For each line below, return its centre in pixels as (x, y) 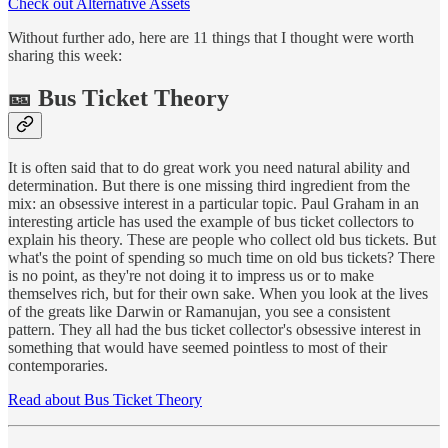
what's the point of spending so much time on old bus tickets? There (221, 257)
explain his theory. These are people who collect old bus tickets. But (222, 239)
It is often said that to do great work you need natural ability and (209, 167)
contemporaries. (58, 365)
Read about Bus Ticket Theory (105, 399)
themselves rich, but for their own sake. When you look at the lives (218, 293)
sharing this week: (65, 56)
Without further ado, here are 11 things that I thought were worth (211, 38)
